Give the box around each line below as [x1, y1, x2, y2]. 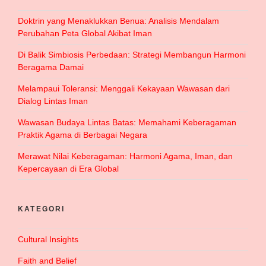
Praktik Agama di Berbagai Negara [18, 130, 147, 140]
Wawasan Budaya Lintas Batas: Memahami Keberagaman [18, 118, 236, 128]
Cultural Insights [18, 235, 78, 245]
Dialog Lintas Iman [18, 96, 88, 106]
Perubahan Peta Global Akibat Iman [18, 28, 152, 39]
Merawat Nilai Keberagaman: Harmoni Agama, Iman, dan [18, 151, 233, 161]
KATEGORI [18, 205, 65, 214]
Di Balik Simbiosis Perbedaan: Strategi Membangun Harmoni [18, 50, 246, 60]
